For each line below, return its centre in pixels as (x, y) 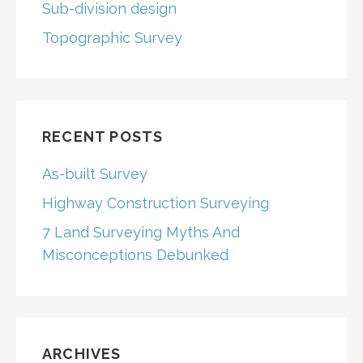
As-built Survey (95, 173)
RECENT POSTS (103, 136)
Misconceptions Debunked (135, 254)
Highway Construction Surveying (156, 203)
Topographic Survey (112, 37)
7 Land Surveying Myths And (141, 232)
